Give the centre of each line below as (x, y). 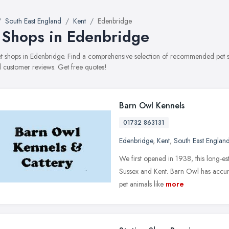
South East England (33, 21)
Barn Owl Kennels (152, 106)
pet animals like (141, 184)
